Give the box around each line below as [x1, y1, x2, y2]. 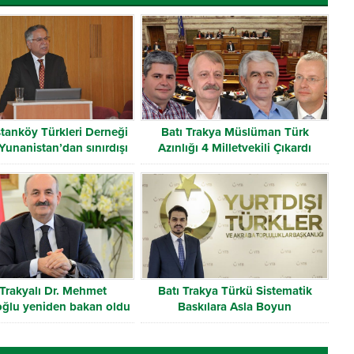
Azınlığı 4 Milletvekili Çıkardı [158, 141, 312, 156]
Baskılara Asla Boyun [178, 299, 292, 314]
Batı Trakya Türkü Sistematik [157, 283, 312, 298]
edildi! [24, 156, 58, 171]
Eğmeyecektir [198, 314, 272, 330]
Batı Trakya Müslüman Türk [160, 125, 309, 140]
